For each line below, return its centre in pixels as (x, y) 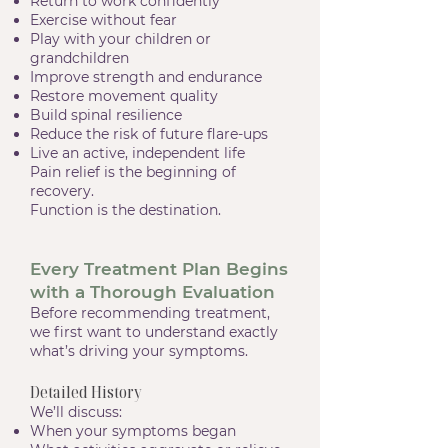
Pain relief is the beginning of (133, 172)
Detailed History (86, 391)
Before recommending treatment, (150, 313)
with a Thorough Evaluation (152, 292)
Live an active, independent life (137, 153)
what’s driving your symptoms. (139, 351)
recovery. (62, 191)
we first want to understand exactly (154, 332)
